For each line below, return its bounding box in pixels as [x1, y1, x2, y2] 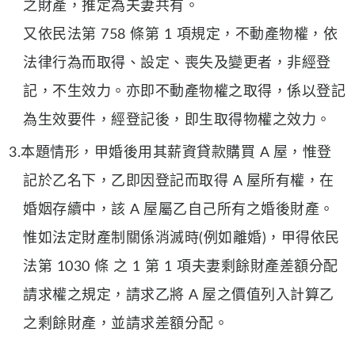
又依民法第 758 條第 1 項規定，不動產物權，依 [23, 28, 338, 42]
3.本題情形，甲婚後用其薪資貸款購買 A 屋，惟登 [9, 146, 332, 160]
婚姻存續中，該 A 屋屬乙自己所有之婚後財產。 [23, 203, 334, 217]
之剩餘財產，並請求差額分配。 [23, 317, 229, 331]
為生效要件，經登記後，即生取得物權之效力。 [23, 113, 331, 128]
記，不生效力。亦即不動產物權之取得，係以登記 [23, 85, 346, 99]
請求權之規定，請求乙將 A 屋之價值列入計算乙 [23, 288, 334, 303]
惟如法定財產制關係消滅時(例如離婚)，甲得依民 [23, 231, 340, 246]
